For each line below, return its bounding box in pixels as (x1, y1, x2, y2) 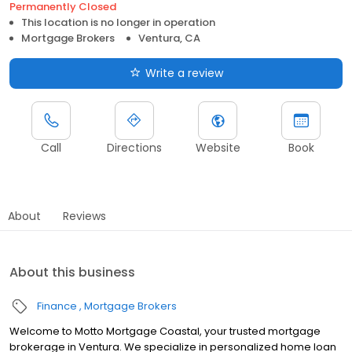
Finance (37, 298, 77, 313)
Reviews (63, 207, 106, 224)
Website (195, 139, 240, 156)
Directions (107, 139, 162, 156)
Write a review (145, 64, 223, 81)
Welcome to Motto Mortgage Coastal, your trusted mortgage (9, 323, 321, 339)
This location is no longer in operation (21, 14, 215, 30)
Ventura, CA (138, 30, 200, 46)
